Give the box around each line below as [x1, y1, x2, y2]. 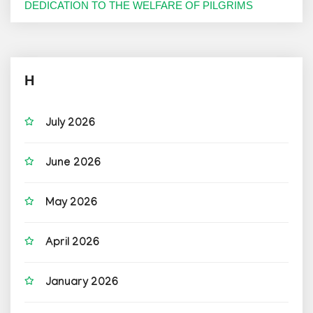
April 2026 [45, 236, 99, 250]
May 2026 [45, 196, 97, 210]
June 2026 [45, 156, 101, 170]
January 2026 [45, 276, 118, 290]
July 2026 [45, 117, 95, 131]
